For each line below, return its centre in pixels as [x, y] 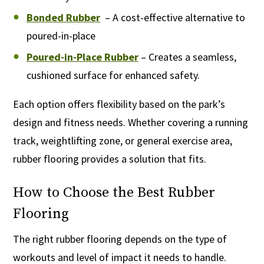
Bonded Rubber [63, 18]
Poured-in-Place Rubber [82, 57]
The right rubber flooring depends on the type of [120, 239]
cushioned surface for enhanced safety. [113, 75]
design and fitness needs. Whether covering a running [131, 123]
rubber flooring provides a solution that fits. [110, 159]
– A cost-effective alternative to [174, 18]
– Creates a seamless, [187, 57]
